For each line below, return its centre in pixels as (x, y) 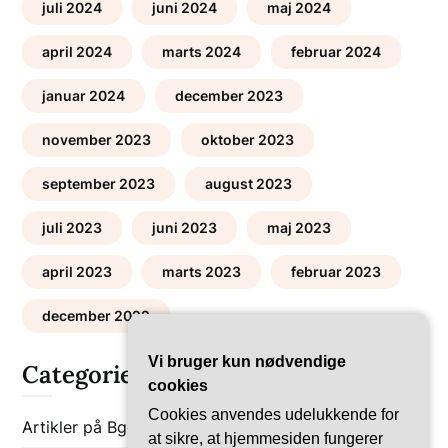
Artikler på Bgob (85, 426)
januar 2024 (84, 95)
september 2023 (99, 183)
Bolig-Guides (201, 426)
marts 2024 (202, 51)
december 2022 (96, 315)
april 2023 (77, 271)
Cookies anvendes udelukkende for (273, 414)
